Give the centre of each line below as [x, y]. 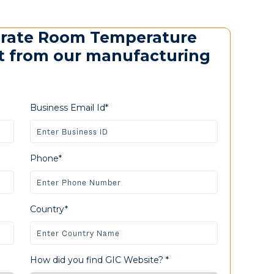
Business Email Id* [69, 108]
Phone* [46, 158]
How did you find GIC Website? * [99, 260]
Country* [49, 209]
